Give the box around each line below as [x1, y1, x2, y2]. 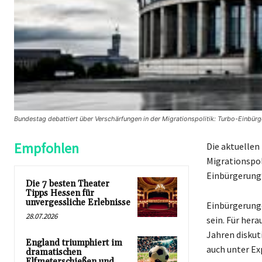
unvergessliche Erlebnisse [26, 197, 130, 209]
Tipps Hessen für [26, 188, 94, 199]
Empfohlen [14, 139, 79, 158]
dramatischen [26, 247, 81, 258]
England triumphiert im [26, 237, 122, 249]
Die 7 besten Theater [26, 178, 109, 190]
